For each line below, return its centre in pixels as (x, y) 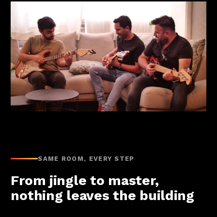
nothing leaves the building (102, 195)
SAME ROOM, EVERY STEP (86, 158)
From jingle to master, (85, 180)
